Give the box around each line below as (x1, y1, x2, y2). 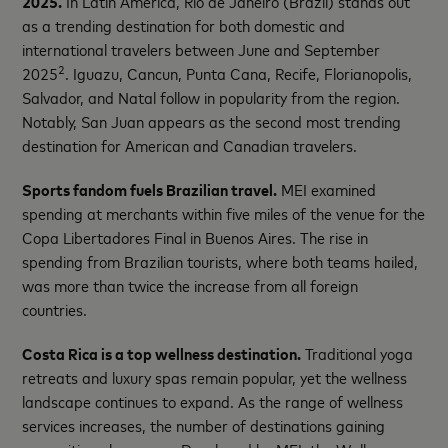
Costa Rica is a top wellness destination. (22, 341, 302, 364)
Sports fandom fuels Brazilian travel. (22, 177, 278, 200)
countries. (22, 297, 88, 320)
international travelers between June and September (22, 37, 381, 60)
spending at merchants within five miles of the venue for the (22, 201, 426, 224)
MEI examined (277, 177, 377, 200)
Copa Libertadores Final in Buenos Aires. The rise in (22, 225, 369, 248)
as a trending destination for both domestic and (22, 13, 346, 36)
